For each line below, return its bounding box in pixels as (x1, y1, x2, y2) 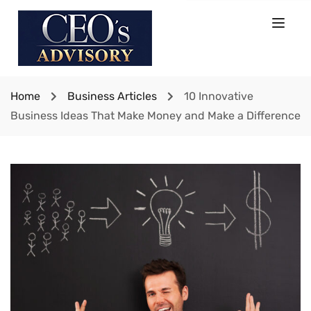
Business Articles (67, 90, 157, 103)
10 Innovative (184, 90, 253, 103)
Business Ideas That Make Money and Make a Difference (10, 109, 301, 122)
